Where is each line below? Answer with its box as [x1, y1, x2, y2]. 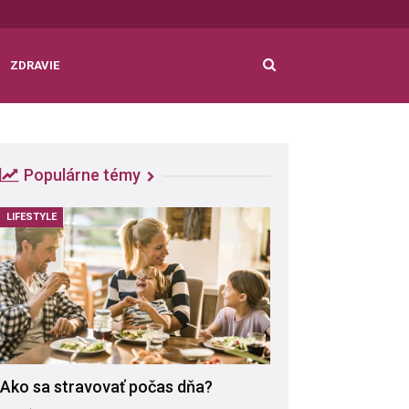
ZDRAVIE [10, 58, 59, 72]
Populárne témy [19, 165, 144, 184]
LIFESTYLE [5, 211, 57, 223]
